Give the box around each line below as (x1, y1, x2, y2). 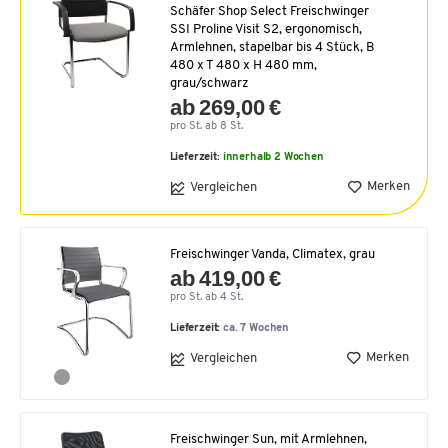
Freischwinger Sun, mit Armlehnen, (170, 432, 367, 446)
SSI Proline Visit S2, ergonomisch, (169, 22, 362, 36)
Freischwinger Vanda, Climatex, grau (170, 247, 375, 261)
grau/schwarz (169, 76, 249, 90)
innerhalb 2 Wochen (222, 151, 324, 163)
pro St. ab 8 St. (169, 120, 243, 132)
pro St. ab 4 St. (170, 291, 243, 303)
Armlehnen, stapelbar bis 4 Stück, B (169, 40, 375, 54)
